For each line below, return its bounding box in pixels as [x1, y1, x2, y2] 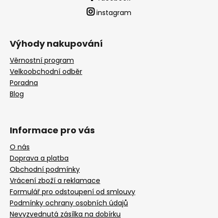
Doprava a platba [10, 153, 69, 163]
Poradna [10, 78, 38, 88]
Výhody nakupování [10, 37, 103, 50]
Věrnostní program [10, 55, 74, 66]
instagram [96, 8, 131, 18]
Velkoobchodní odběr [10, 67, 82, 77]
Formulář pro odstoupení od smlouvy [10, 187, 135, 197]
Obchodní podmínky [10, 164, 80, 175]
